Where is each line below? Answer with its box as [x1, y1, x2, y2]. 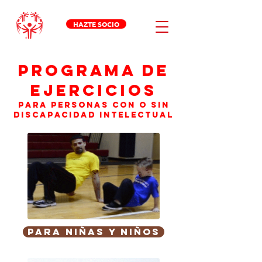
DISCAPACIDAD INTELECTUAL [13, 110, 174, 120]
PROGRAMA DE [18, 60, 170, 80]
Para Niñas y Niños [27, 226, 160, 237]
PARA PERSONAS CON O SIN [18, 100, 170, 110]
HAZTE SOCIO [73, 19, 119, 29]
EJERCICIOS [30, 80, 157, 100]
